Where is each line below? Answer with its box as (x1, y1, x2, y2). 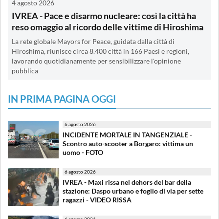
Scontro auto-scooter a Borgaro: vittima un (63, 139, 193, 148)
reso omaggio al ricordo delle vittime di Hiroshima (12, 22, 203, 33)
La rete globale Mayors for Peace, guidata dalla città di (12, 38, 175, 46)
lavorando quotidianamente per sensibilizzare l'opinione (12, 57, 181, 66)
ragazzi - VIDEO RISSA (63, 196, 131, 204)
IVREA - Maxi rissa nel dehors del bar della (63, 178, 191, 187)
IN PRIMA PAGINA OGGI (8, 93, 116, 105)
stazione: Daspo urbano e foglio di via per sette (63, 187, 203, 196)
